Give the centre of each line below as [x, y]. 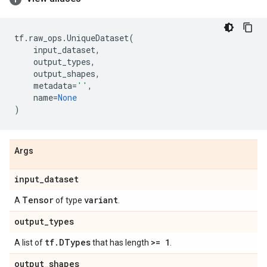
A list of [30, 243]
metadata [53, 86]
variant [101, 200]
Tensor [38, 200]
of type [69, 200]
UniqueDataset [98, 38]
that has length [121, 243]
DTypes [75, 242]
